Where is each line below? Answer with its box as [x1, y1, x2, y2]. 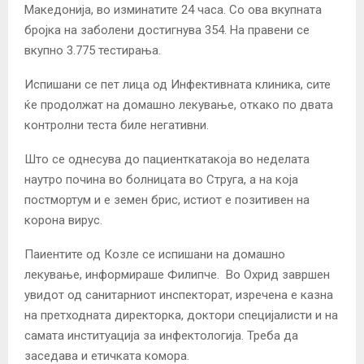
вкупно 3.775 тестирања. [24, 43, 161, 58]
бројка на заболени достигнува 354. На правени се [24, 23, 310, 38]
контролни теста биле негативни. [24, 118, 209, 133]
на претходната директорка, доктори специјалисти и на [24, 308, 338, 323]
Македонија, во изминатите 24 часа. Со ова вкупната [24, 2, 322, 18]
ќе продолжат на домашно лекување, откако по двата [24, 97, 333, 113]
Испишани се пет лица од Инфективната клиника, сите [24, 77, 331, 93]
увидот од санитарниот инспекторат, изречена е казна [24, 288, 333, 303]
